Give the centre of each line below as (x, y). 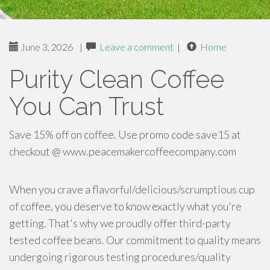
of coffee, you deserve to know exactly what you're (125, 206)
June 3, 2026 (46, 47)
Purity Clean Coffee (117, 79)
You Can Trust (86, 106)
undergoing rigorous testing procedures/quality (120, 257)
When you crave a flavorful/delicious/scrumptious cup (132, 189)
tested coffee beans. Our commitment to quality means (135, 240)
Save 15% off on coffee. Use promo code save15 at (125, 134)
